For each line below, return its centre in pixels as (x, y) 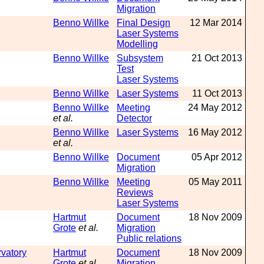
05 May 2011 (215, 182)
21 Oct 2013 (217, 58)
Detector (134, 118)
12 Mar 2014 (216, 23)
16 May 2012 (215, 132)
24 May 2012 (215, 108)
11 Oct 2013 (217, 93)
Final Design (143, 23)
